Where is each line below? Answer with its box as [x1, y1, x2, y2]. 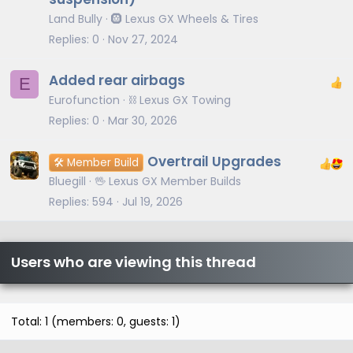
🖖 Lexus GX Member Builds [95, 173, 241, 190]
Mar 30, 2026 [108, 112, 177, 128]
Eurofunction [49, 92, 120, 109]
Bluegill [49, 173, 86, 190]
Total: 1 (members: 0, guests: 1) [11, 314, 180, 330]
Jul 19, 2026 [122, 193, 183, 210]
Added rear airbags [49, 71, 185, 91]
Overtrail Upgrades [147, 152, 281, 172]
